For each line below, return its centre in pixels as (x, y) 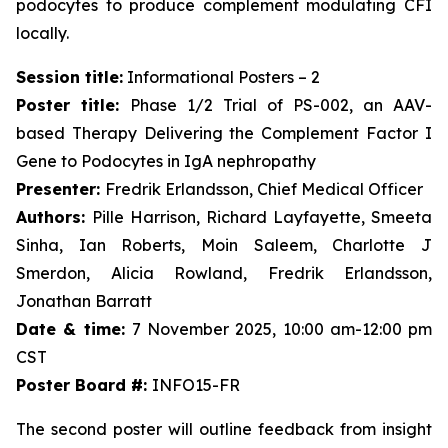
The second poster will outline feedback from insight (224, 429)
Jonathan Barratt (84, 301)
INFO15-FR (196, 385)
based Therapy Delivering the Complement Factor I (224, 133)
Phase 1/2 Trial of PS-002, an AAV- (281, 105)
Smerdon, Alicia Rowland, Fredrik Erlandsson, (224, 273)
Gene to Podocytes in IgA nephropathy (166, 161)
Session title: (69, 77)
